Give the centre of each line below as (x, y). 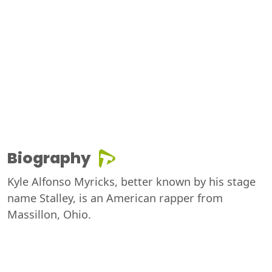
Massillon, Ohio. (49, 215)
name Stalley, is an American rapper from (115, 198)
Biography (49, 158)
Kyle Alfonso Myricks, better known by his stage (131, 182)
